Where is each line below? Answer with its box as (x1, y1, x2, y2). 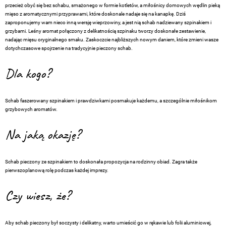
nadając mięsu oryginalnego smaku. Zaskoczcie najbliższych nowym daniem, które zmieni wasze (5, 37, 218, 43)
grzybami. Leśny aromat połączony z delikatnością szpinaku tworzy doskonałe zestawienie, (5, 28, 206, 34)
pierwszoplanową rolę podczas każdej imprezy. (5, 167, 108, 174)
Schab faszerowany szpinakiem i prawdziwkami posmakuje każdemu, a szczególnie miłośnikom (5, 98, 217, 104)
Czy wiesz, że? (5, 189, 70, 204)
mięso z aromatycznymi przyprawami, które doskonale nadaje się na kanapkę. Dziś (5, 11, 186, 17)
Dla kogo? (5, 67, 50, 82)
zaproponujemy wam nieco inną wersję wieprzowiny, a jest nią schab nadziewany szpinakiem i (5, 20, 211, 26)
